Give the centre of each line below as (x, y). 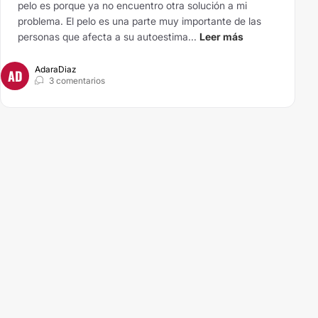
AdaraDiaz (55, 69)
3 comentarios (77, 81)
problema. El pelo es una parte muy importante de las (139, 21)
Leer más (221, 37)
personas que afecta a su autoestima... (107, 37)
